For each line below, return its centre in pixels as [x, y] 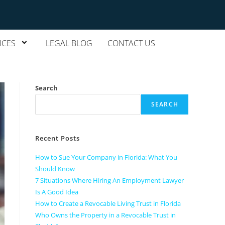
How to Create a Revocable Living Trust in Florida [108, 203]
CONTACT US [131, 43]
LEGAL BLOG [69, 43]
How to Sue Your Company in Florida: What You [106, 157]
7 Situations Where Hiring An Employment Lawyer [109, 180]
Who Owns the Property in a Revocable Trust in [105, 215]
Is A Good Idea [57, 192]
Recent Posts [58, 138]
